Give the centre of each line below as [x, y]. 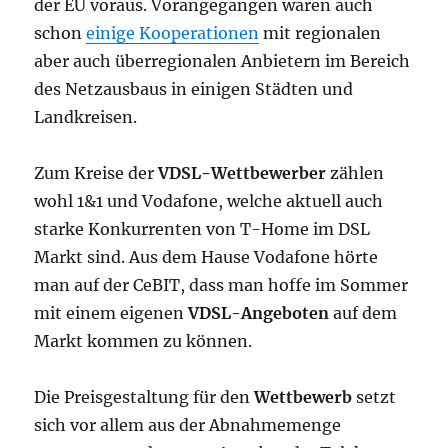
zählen [355, 172]
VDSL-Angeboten [259, 312]
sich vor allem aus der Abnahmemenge [188, 424]
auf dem [363, 312]
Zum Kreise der [96, 172]
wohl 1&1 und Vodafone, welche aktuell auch [209, 200]
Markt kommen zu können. [143, 340]
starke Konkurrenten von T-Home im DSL [202, 228]
